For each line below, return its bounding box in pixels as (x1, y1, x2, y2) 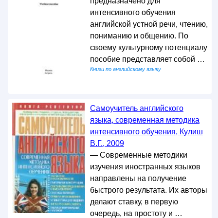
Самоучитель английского (90, 104, 183, 112)
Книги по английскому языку (90, 66, 161, 72)
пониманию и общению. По (90, 32, 188, 40)
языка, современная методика (90, 115, 200, 124)
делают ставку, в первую (90, 197, 178, 206)
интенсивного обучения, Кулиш (90, 127, 203, 136)
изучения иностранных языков (90, 162, 200, 171)
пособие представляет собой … (90, 55, 205, 63)
